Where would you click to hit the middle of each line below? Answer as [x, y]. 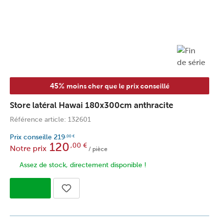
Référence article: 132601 [50, 120]
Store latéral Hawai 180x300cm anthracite [91, 106]
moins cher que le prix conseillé [118, 86]
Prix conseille [32, 137]
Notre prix [28, 149]
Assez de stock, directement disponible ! [83, 165]
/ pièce [97, 149]
